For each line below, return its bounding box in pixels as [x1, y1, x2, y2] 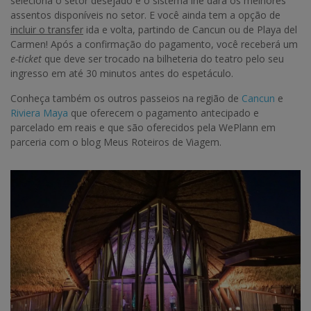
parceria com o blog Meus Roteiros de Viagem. [10, 135, 221, 149]
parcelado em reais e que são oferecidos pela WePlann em [10, 121, 276, 135]
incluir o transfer [10, 23, 83, 37]
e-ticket [10, 52, 42, 66]
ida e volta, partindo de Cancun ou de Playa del [83, 23, 297, 37]
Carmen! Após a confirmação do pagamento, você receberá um [10, 37, 298, 51]
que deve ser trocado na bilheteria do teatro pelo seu [42, 52, 284, 66]
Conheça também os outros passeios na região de [10, 92, 242, 106]
